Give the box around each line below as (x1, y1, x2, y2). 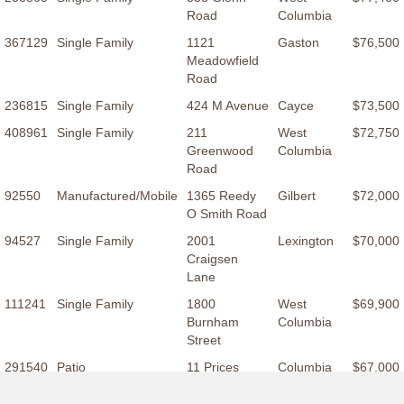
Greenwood (187, 143, 253, 159)
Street (187, 333, 221, 348)
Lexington (278, 234, 334, 249)
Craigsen (187, 252, 238, 267)
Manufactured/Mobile (57, 188, 178, 204)
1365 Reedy (187, 188, 256, 204)
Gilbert (278, 188, 316, 204)
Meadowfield (187, 53, 259, 69)
